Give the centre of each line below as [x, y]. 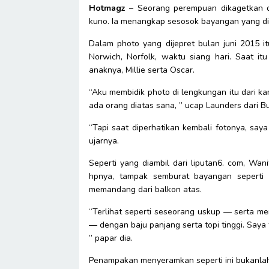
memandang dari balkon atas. [147, 189]
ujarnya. [105, 141]
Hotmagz [107, 8]
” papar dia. [112, 238]
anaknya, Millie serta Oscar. [143, 70]
